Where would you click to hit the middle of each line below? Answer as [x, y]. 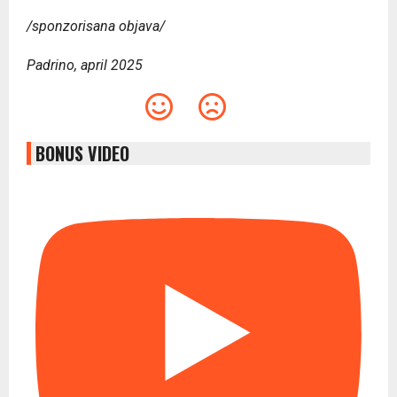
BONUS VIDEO [82, 153]
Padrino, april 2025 [85, 65]
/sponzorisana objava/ [96, 26]
